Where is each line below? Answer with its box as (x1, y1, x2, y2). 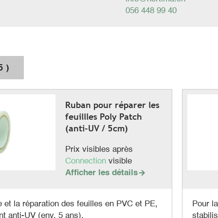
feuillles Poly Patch (65, 111, 142, 122)
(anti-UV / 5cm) (65, 123, 128, 133)
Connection (65, 157, 109, 165)
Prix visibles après (65, 145, 133, 154)
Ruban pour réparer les (65, 99, 160, 110)
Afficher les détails (65, 168, 138, 177)
